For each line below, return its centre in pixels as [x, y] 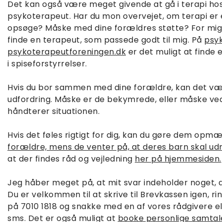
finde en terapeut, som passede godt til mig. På [106, 40]
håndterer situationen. [54, 111]
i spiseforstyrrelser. [47, 64]
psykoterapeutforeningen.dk [67, 52]
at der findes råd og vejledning [71, 159]
